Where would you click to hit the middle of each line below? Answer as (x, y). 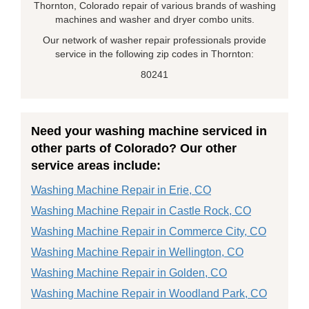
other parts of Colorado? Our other (134, 148)
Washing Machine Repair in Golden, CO (129, 273)
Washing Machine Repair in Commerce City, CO (149, 231)
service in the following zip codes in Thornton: (154, 54)
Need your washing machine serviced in (149, 131)
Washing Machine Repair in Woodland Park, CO (149, 293)
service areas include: (96, 166)
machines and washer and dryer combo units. (154, 19)
